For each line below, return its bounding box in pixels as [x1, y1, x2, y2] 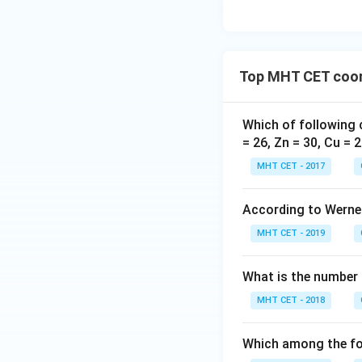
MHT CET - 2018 [257, 295, 325, 305]
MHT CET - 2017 [257, 161, 325, 171]
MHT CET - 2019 [257, 228, 325, 238]
